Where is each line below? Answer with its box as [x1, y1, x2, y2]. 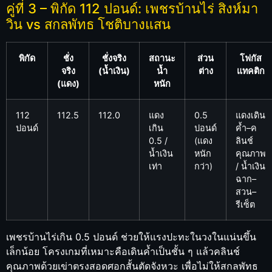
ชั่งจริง [102, 53, 126, 64]
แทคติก [236, 66, 265, 76]
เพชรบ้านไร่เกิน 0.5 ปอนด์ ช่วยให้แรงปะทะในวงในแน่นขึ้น [6, 231, 256, 243]
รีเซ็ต [236, 199, 255, 210]
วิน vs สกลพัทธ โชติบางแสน [6, 16, 171, 33]
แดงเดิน [236, 110, 265, 121]
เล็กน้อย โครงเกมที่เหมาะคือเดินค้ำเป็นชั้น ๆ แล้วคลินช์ [6, 245, 240, 258]
